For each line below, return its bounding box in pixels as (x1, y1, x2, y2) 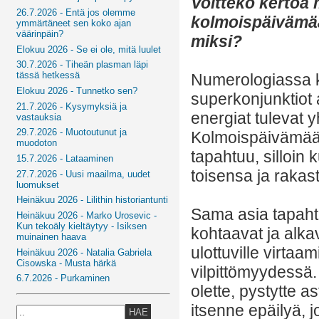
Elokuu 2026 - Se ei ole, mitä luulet (16, 43, 162, 55)
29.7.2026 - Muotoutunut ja (16, 127, 127, 138)
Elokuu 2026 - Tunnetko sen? (16, 85, 138, 96)
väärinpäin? (16, 28, 64, 39)
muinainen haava (16, 231, 87, 242)
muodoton (16, 137, 58, 149)
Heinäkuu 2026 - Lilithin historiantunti (16, 194, 169, 206)
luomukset (16, 179, 60, 190)
